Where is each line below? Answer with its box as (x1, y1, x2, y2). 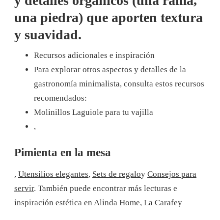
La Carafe (144, 197, 178, 207)
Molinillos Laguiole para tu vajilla (34, 107, 153, 117)
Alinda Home (94, 197, 140, 207)
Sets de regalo (92, 169, 141, 179)
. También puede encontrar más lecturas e (34, 183, 177, 193)
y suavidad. (14, 27, 82, 42)
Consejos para (147, 169, 196, 179)
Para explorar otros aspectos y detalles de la (34, 64, 186, 74)
